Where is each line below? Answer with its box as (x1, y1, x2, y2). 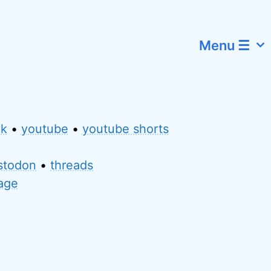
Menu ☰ (199, 38, 250, 53)
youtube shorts (82, 122, 169, 136)
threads (50, 158, 94, 172)
